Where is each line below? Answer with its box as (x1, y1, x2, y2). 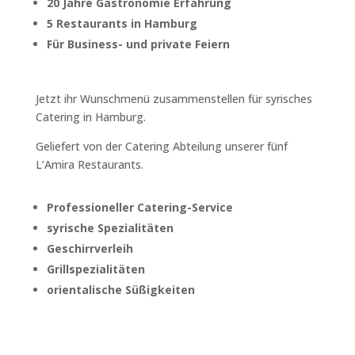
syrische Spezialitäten (46, 220, 174, 235)
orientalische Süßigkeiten (46, 282, 195, 297)
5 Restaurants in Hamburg (46, 16, 197, 31)
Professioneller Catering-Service (46, 200, 233, 215)
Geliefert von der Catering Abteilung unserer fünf (35, 139, 288, 154)
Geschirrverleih (46, 241, 133, 256)
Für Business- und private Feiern (46, 36, 230, 52)
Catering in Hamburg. (35, 109, 146, 124)
